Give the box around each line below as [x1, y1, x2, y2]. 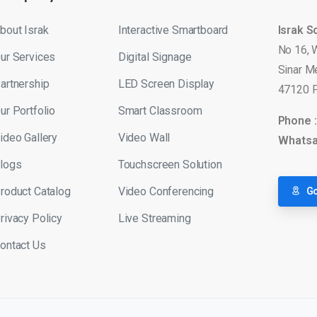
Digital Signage [117, 50, 192, 64]
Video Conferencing [117, 184, 214, 198]
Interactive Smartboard [117, 23, 229, 37]
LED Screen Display [117, 76, 214, 91]
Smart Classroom [117, 103, 202, 117]
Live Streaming [117, 211, 191, 225]
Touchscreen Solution [117, 157, 222, 171]
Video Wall [117, 130, 171, 144]
